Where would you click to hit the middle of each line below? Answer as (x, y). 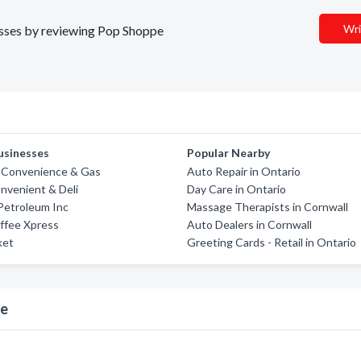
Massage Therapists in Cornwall (268, 207)
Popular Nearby (229, 153)
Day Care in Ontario (237, 189)
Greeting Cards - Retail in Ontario (272, 242)
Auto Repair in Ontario (244, 171)
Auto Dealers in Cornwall (250, 224)
